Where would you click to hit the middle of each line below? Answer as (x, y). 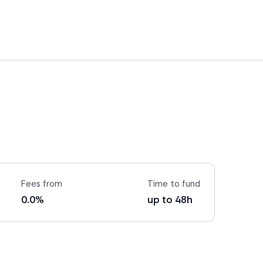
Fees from (42, 184)
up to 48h (170, 200)
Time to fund (174, 184)
